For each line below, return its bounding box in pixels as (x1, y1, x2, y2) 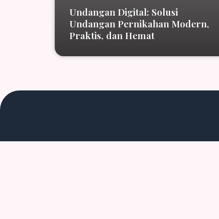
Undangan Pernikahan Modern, (69, 17, 209, 30)
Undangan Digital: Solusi (69, 5, 178, 18)
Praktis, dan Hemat (69, 29, 154, 42)
